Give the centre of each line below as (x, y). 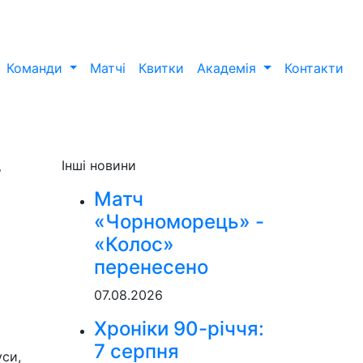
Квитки (162, 68)
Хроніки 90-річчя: (179, 329)
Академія (229, 68)
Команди (36, 68)
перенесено (151, 267)
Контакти (314, 68)
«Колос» (134, 244)
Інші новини (99, 165)
